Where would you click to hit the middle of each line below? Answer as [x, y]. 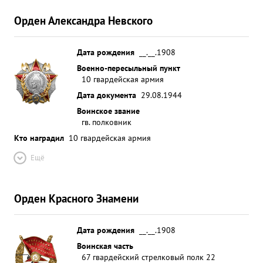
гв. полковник [107, 122]
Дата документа [107, 95]
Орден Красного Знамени [76, 198]
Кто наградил [39, 138]
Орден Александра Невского [83, 20]
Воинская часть [105, 246]
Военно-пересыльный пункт [129, 68]
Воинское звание [108, 111]
